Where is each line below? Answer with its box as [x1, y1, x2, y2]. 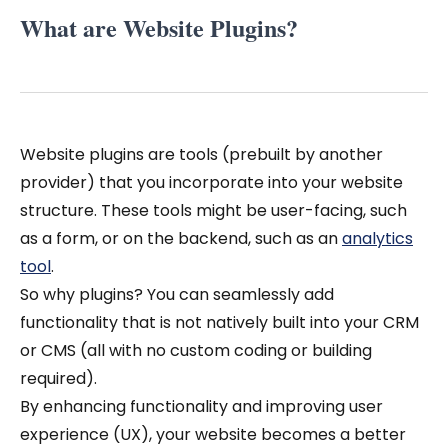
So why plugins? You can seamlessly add [20, 283, 334, 306]
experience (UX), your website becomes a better [20, 423, 406, 446]
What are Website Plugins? [20, 10, 298, 45]
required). [20, 367, 97, 390]
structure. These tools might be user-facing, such [20, 199, 407, 222]
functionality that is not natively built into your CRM [20, 311, 419, 334]
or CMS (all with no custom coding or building [20, 339, 372, 362]
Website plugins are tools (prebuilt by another [20, 143, 383, 166]
